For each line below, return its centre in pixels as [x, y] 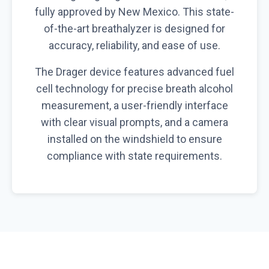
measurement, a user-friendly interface [134, 105]
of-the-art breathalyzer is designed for [134, 28]
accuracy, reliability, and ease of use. [134, 45]
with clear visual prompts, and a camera [134, 122]
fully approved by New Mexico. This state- [134, 11]
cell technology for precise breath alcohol [134, 88]
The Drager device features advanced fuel [134, 71]
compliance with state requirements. [134, 156]
